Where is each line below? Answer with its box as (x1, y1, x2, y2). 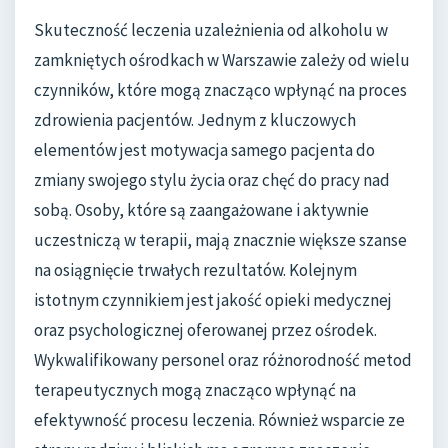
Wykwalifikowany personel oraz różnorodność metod (34, 348, 412, 371)
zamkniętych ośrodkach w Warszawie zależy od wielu (34, 48, 410, 71)
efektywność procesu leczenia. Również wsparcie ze (34, 408, 405, 431)
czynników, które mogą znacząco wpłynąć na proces (34, 78, 407, 101)
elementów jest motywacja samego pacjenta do (34, 138, 375, 161)
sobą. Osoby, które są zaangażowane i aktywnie (34, 198, 369, 221)
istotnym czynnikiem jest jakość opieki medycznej (34, 288, 392, 311)
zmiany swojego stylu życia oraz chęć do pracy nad (34, 168, 390, 191)
